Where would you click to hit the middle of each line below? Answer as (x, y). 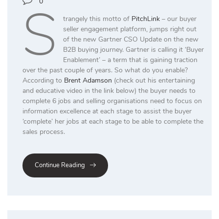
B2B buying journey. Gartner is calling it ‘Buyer (133, 49)
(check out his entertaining (153, 80)
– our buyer (178, 19)
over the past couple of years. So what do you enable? (105, 70)
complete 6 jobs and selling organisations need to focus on (112, 101)
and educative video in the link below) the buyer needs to (109, 90)
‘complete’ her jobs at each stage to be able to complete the (113, 121)
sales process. (44, 131)
